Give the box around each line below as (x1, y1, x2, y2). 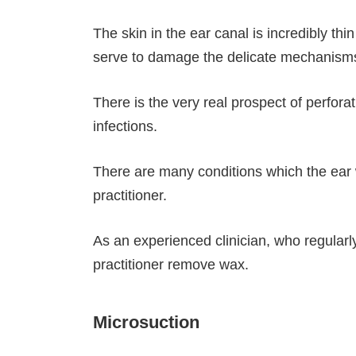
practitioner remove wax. (93, 256, 249, 273)
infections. (93, 118, 157, 134)
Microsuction (93, 311, 199, 332)
